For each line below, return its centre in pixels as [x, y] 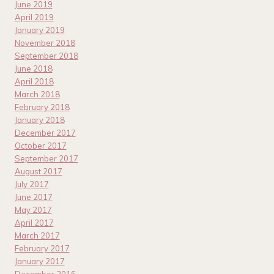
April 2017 [34, 223]
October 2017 [40, 146]
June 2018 [33, 69]
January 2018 [39, 120]
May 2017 [33, 210]
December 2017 [45, 133]
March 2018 [37, 94]
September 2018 [46, 56]
